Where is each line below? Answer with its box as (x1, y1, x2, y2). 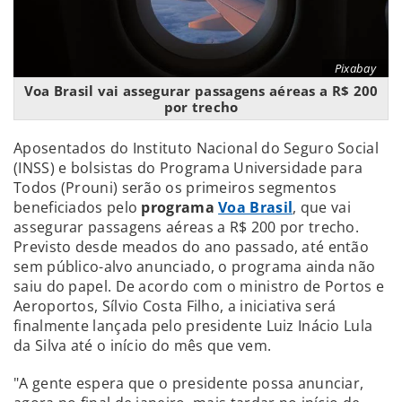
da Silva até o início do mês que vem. (13, 335, 272, 355)
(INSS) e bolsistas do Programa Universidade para (13, 157, 363, 178)
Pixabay (334, 59, 376, 76)
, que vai (293, 197, 351, 217)
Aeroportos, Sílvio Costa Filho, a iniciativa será (13, 295, 336, 316)
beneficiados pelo (13, 197, 138, 217)
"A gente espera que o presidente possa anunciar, (13, 372, 364, 393)
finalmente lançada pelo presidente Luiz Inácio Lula (13, 315, 373, 336)
